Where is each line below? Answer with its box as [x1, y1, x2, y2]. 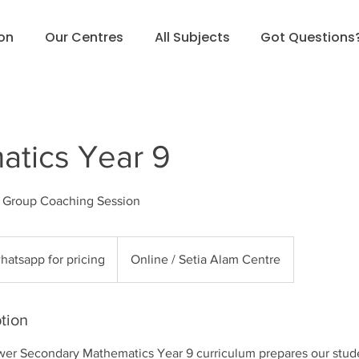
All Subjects [154, 28, 230, 46]
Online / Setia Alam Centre [131, 252, 280, 266]
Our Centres [44, 28, 123, 46]
